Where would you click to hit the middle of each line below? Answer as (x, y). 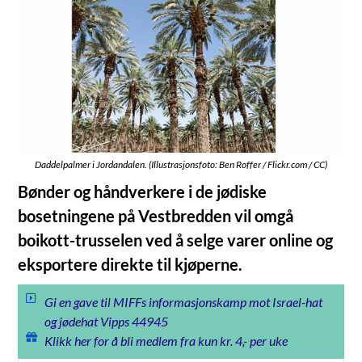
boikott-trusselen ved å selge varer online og (176, 240)
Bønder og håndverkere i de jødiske (143, 191)
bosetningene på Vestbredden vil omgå (156, 215)
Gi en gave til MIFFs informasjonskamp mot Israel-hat (183, 301)
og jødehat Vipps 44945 (106, 321)
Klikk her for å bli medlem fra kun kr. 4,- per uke (166, 340)
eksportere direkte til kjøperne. (130, 264)
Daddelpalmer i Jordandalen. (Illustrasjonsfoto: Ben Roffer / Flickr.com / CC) (181, 164)
